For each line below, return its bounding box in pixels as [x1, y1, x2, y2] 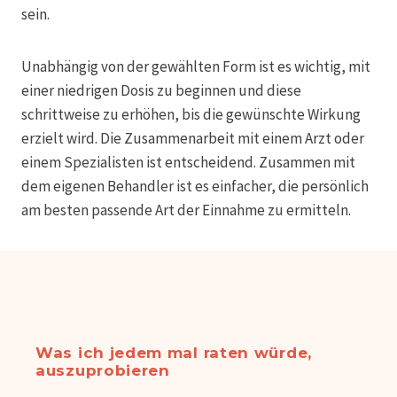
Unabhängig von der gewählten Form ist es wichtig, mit [21, 56, 370, 76]
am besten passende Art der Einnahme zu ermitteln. [21, 199, 351, 220]
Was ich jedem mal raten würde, [35, 344, 313, 362]
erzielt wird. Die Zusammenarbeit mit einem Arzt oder [21, 128, 364, 148]
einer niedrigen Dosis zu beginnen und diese [21, 80, 301, 100]
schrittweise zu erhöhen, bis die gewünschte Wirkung [21, 104, 361, 124]
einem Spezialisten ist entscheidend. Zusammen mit [21, 152, 355, 172]
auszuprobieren [35, 362, 170, 379]
